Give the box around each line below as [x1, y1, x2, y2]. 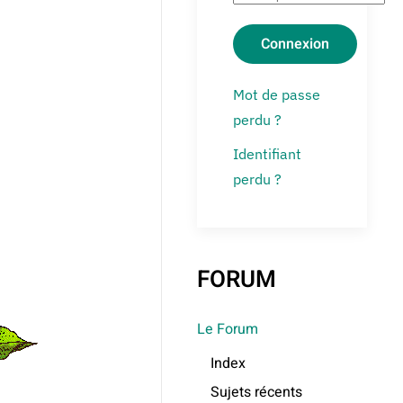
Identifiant [233, 145, 302, 163]
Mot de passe [233, 85, 321, 103]
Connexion [261, 33, 330, 55]
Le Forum [197, 318, 259, 340]
